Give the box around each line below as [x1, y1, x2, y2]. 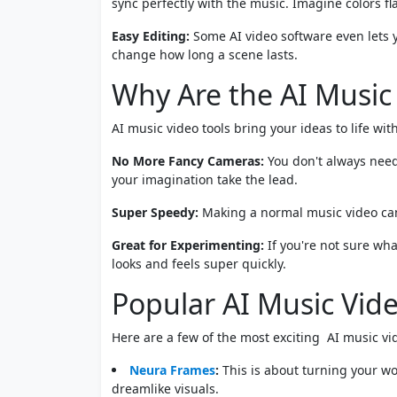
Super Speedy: [112, 204, 202, 222]
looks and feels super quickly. [112, 255, 286, 273]
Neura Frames [129, 362, 215, 379]
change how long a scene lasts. [112, 46, 298, 64]
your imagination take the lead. [112, 171, 298, 189]
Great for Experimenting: [112, 237, 264, 254]
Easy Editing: [112, 27, 190, 45]
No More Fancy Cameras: [112, 152, 264, 170]
